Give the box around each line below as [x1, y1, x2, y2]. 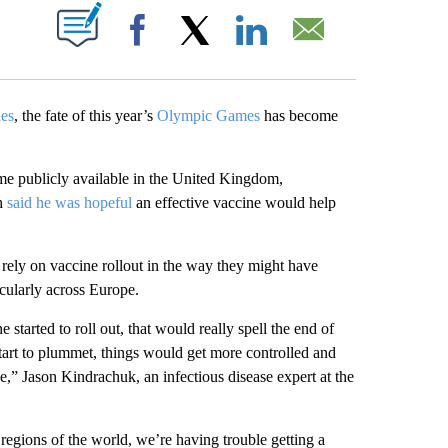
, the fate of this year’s [13, 106, 157, 124]
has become [259, 106, 338, 124]
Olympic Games [156, 106, 260, 124]
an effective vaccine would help [135, 193, 336, 211]
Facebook [165, 41, 221, 57]
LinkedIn [279, 41, 327, 57]
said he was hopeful [6, 193, 136, 211]
